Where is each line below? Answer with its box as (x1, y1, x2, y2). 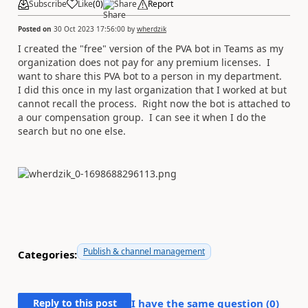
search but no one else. (18, 124, 131, 137)
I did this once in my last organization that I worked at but (18, 82, 287, 96)
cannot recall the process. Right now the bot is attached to (18, 96, 290, 110)
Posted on (18, 23, 54, 34)
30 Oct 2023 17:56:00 (54, 23, 125, 34)
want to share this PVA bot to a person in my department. (18, 69, 285, 82)
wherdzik (137, 23, 166, 34)
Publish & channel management (83, 245, 205, 258)
